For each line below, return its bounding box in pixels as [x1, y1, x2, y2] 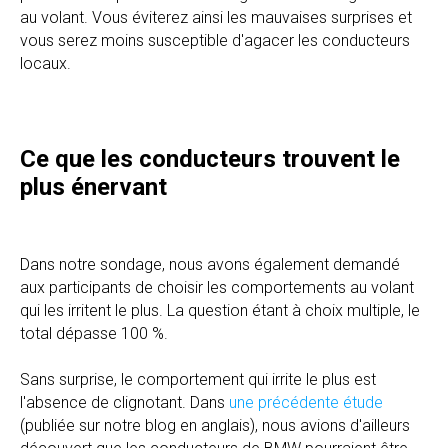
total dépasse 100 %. [20, 323, 168, 343]
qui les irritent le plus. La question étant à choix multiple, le [20, 300, 420, 320]
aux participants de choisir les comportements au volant [20, 277, 414, 297]
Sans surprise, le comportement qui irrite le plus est [20, 369, 376, 389]
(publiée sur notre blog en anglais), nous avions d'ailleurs [20, 415, 410, 435]
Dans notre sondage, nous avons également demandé [20, 254, 400, 274]
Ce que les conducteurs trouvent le [20, 144, 400, 173]
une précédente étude [229, 392, 383, 412]
